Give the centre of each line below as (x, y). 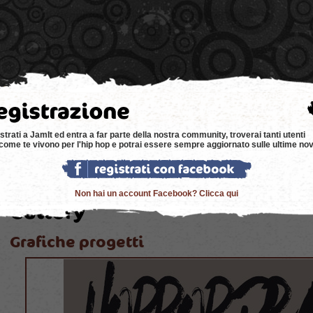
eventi (151, 108)
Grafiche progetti (77, 242)
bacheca (265, 108)
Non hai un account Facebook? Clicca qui (156, 194)
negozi (94, 108)
